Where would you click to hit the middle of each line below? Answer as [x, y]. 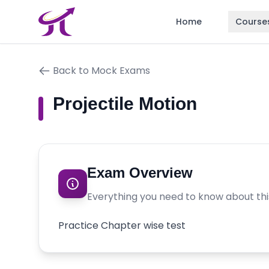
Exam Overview [140, 173]
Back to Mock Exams [101, 71]
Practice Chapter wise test [122, 225]
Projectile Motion [125, 104]
